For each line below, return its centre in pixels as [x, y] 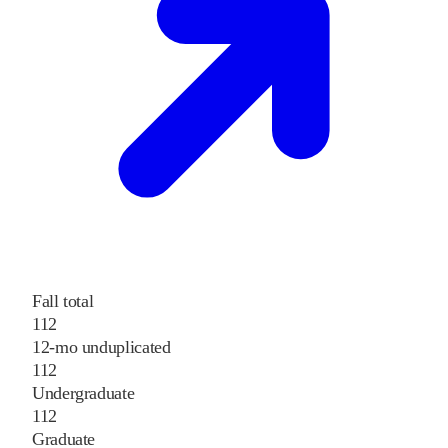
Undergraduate [83, 393]
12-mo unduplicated [101, 347]
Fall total [63, 301]
